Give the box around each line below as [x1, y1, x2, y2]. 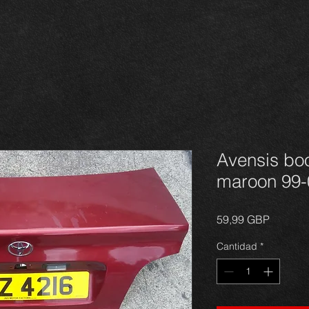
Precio [269, 212, 301, 226]
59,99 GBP [217, 212, 270, 226]
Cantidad [217, 240, 257, 252]
